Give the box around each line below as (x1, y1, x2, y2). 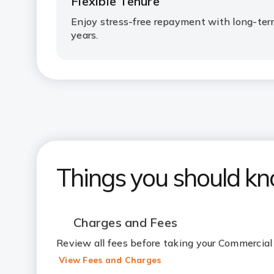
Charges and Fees (73, 215, 177, 230)
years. (71, 29, 98, 41)
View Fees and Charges (59, 254, 161, 265)
